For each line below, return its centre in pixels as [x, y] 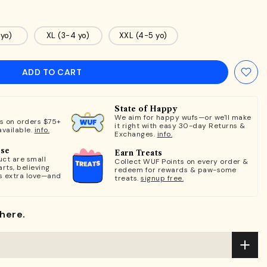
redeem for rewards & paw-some [176, 170]
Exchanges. [136, 134]
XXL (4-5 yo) [143, 35]
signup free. [162, 178]
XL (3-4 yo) [68, 35]
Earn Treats [139, 153]
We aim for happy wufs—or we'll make [183, 117]
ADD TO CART [52, 72]
